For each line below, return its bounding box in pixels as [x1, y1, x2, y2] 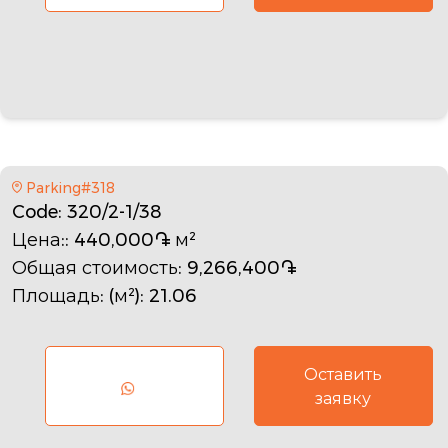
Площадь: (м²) [12, 282, 140, 309]
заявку [315, 386, 372, 410]
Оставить [304, 362, 383, 386]
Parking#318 [25, 177, 115, 198]
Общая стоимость [12, 254, 178, 281]
